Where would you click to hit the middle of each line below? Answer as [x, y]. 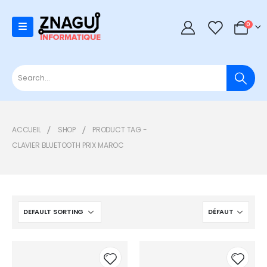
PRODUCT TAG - [121, 129]
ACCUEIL [27, 129]
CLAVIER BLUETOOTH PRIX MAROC [68, 145]
